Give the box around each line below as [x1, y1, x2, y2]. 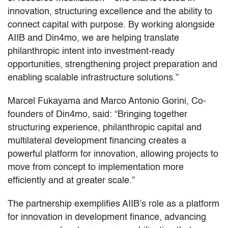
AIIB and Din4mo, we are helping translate [8, 33, 179, 43]
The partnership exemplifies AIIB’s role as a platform [8, 199, 219, 209]
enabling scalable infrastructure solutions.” [8, 73, 179, 82]
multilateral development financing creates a [8, 136, 186, 146]
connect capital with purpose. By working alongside [8, 20, 215, 30]
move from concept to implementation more [8, 162, 184, 172]
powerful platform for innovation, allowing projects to [8, 149, 218, 159]
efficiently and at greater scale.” [8, 176, 137, 185]
